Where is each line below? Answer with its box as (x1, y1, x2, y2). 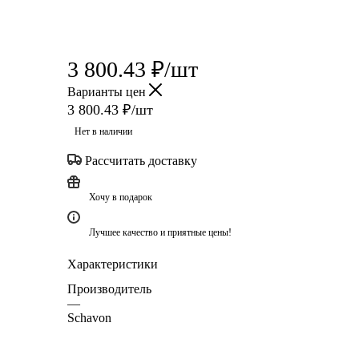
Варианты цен (67, 84, 149, 99)
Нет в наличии (75, 125, 132, 137)
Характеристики (67, 256, 158, 271)
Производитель (67, 281, 151, 296)
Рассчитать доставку (85, 153, 197, 167)
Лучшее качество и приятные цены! (89, 226, 232, 238)
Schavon (67, 310, 111, 325)
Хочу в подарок (89, 191, 152, 203)
